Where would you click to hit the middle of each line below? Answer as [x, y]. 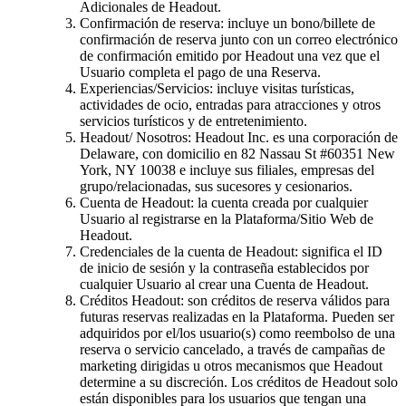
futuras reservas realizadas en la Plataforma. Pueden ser [237, 316]
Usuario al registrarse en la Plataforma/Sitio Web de [227, 218]
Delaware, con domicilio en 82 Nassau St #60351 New [237, 153]
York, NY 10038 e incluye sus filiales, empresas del [227, 169]
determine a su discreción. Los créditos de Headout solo [239, 382]
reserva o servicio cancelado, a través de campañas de [232, 349]
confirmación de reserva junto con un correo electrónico [239, 39]
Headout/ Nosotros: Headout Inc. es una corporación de [239, 137]
